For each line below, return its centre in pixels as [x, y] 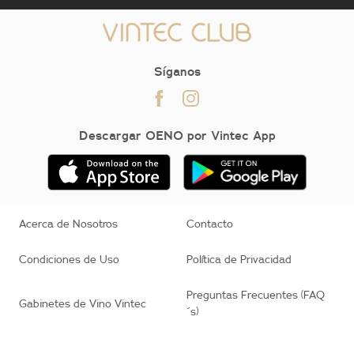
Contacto [210, 224]
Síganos [177, 72]
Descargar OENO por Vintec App [177, 136]
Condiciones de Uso [69, 260]
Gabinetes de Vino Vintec [83, 303]
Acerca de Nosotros [68, 224]
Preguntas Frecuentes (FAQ [256, 295]
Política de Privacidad [239, 260]
